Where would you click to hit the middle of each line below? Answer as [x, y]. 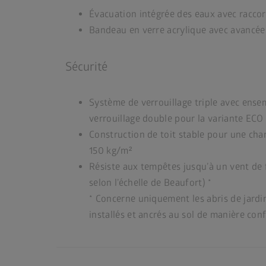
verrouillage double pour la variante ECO [176, 119]
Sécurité [86, 66]
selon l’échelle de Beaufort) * [151, 183]
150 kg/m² [110, 151]
